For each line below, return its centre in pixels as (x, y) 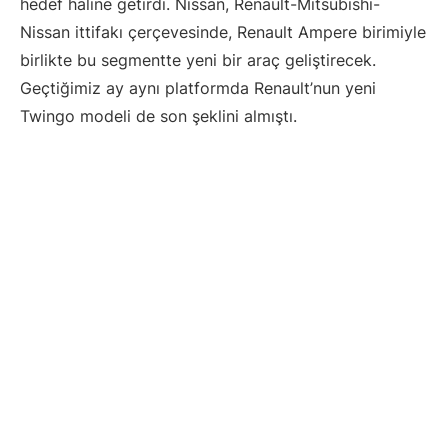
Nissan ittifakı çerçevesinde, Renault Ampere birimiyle (223, 32)
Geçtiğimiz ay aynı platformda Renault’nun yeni (198, 88)
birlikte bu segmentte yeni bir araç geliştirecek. (198, 60)
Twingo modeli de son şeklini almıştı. (158, 116)
